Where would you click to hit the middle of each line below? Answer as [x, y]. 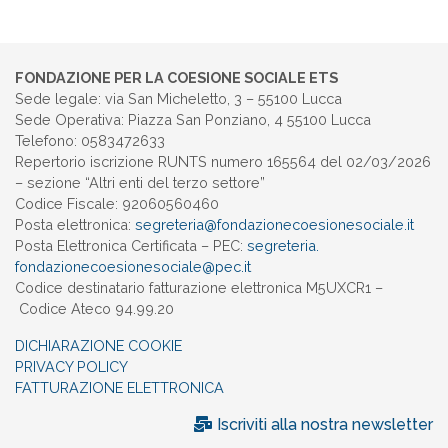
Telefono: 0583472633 [90, 141]
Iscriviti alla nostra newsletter [323, 425]
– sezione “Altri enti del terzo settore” [140, 183]
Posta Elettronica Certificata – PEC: [131, 246]
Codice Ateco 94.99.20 [94, 309]
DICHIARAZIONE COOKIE [98, 346]
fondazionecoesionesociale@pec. [129, 267]
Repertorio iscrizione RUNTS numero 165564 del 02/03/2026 [223, 162]
